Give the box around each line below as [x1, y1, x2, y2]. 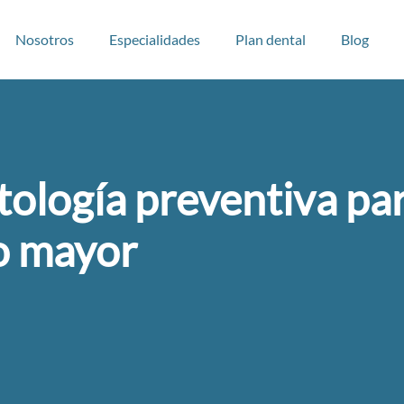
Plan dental [234, 31, 306, 48]
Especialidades [108, 31, 200, 48]
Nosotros [14, 31, 74, 48]
